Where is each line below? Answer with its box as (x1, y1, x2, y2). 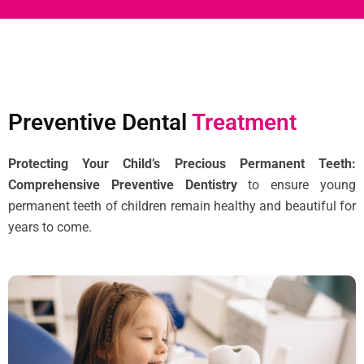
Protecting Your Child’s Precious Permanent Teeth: (8, 156, 356, 171)
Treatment (192, 109, 297, 136)
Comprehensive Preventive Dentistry (8, 177, 249, 193)
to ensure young (248, 177, 357, 193)
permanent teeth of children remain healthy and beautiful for (8, 198, 356, 214)
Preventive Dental (8, 109, 192, 136)
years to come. (8, 219, 92, 235)
